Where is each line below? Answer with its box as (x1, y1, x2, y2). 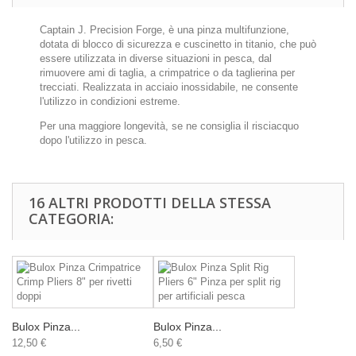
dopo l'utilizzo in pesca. (40, 133, 147, 146)
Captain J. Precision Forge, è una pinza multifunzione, (40, 23, 289, 36)
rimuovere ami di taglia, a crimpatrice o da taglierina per (40, 66, 295, 79)
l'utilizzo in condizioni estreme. (40, 95, 180, 107)
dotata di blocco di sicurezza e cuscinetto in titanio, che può (40, 37, 316, 50)
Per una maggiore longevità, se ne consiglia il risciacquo (40, 119, 299, 132)
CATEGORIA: (29, 208, 114, 228)
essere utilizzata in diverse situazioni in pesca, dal (40, 52, 272, 64)
